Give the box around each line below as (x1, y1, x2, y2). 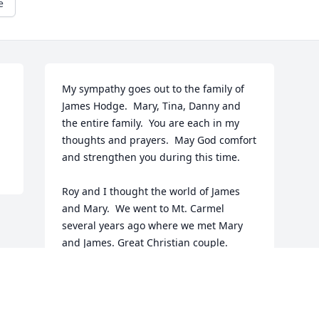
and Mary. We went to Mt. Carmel (62, 202, 225, 216)
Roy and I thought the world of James (62, 184, 241, 199)
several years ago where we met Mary (62, 219, 244, 233)
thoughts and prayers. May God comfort (62, 133, 257, 147)
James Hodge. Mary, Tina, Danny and (62, 99, 241, 113)
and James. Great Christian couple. (62, 236, 229, 250)
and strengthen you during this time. (62, 150, 244, 164)
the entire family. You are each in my (62, 116, 240, 130)
